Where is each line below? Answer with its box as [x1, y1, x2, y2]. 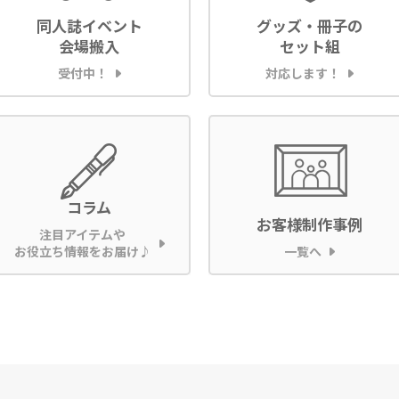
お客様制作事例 [256, 212, 363, 235]
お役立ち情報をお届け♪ [13, 241, 151, 260]
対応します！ [265, 63, 341, 82]
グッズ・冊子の [256, 13, 363, 37]
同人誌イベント [36, 13, 142, 37]
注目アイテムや [39, 224, 126, 243]
